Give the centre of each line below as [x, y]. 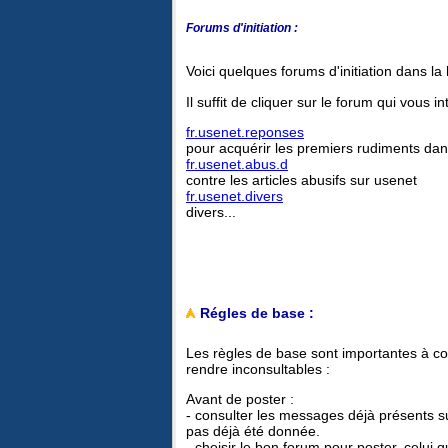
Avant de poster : [240, 399]
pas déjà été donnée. [253, 431]
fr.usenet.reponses [245, 131]
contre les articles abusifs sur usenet [301, 179]
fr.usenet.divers [234, 195]
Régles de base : [255, 312]
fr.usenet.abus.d [237, 163]
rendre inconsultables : [258, 368]
